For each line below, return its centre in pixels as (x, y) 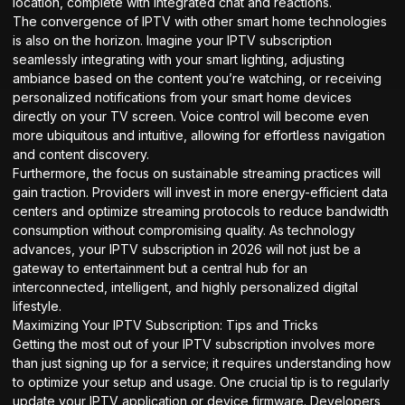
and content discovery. (81, 154)
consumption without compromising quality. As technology (184, 230)
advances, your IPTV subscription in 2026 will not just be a (187, 249)
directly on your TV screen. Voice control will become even (191, 116)
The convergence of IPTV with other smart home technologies (200, 21)
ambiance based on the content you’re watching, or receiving (197, 78)
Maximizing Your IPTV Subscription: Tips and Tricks (165, 325)
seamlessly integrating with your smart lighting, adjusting (179, 59)
